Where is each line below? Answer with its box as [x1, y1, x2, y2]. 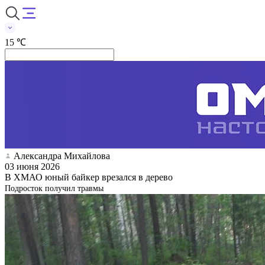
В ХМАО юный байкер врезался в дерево [5, 172, 173, 182]
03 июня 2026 [5, 161, 60, 172]
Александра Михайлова [14, 150, 110, 161]
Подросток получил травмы [5, 183, 104, 193]
